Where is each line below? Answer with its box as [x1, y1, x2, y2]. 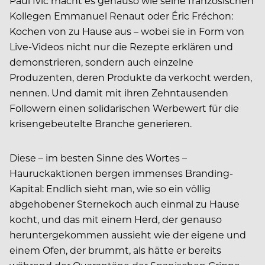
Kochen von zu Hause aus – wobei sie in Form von [9, 24, 244, 37]
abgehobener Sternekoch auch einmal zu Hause [9, 197, 240, 210]
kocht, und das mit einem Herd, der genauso [9, 212, 222, 225]
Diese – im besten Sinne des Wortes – [9, 151, 187, 164]
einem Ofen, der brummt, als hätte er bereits [9, 243, 221, 256]
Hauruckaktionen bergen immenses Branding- [9, 166, 233, 179]
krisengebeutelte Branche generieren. [9, 117, 192, 130]
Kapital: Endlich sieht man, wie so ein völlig [9, 182, 211, 195]
